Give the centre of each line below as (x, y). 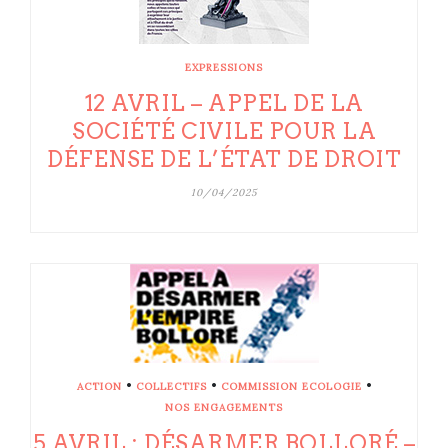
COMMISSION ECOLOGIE (291, 387)
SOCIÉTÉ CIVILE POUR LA (224, 131)
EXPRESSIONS (224, 68)
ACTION (99, 387)
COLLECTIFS (171, 387)
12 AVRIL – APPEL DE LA (224, 103)
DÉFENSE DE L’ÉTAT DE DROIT (224, 159)
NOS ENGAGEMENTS (224, 408)
